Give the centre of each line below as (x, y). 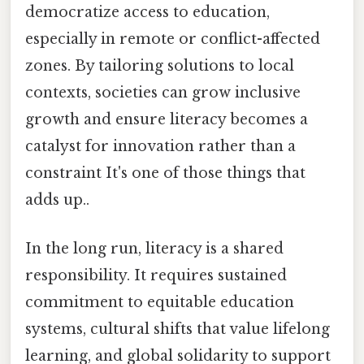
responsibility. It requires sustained (156, 275)
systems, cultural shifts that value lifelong (178, 329)
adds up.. (57, 200)
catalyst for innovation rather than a (160, 147)
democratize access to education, (147, 13)
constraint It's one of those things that (165, 173)
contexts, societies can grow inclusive (163, 93)
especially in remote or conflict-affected (173, 39)
